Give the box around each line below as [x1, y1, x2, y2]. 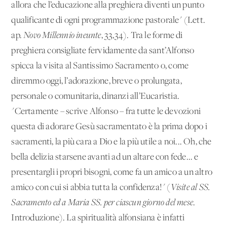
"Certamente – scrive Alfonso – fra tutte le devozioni [11, 106, 201, 117]
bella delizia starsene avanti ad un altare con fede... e [11, 152, 199, 162]
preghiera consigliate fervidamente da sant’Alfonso [11, 46, 195, 56]
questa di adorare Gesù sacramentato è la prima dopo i [11, 122, 208, 132]
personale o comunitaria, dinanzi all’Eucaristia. [11, 91, 180, 101]
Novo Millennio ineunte [23, 30, 101, 41]
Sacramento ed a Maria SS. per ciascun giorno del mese [11, 198, 194, 208]
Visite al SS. [170, 182, 210, 193]
